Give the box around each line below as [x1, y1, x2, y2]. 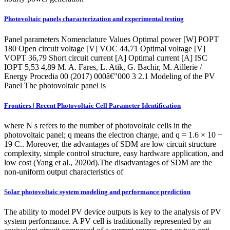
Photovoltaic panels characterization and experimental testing [4, 15, 184, 23]
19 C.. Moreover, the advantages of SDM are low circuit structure [4, 139, 216, 148]
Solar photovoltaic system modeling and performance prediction [4, 188, 190, 196]
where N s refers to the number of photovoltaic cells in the [4, 121, 191, 130]
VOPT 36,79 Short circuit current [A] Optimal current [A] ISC [4, 53, 207, 62]
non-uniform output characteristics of [4, 167, 123, 176]
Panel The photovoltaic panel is [4, 81, 106, 90]
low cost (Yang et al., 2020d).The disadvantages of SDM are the [4, 158, 212, 167]
